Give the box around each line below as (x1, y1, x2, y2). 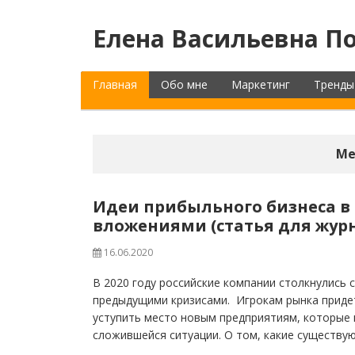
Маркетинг (231, 77, 290, 92)
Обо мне (161, 77, 208, 92)
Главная (93, 77, 137, 92)
